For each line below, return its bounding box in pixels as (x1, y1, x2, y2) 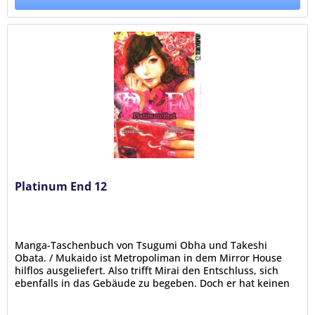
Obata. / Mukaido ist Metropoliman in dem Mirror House (15, 250, 283, 264)
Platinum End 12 (15, 178, 108, 194)
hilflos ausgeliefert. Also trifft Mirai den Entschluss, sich (15, 263, 279, 277)
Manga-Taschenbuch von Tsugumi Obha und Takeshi (15, 238, 268, 252)
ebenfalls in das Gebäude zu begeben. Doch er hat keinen (15, 276, 290, 290)
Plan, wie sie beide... (15, 288, 112, 302)
